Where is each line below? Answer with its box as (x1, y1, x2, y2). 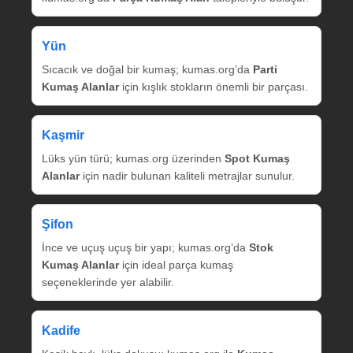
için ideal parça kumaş (119, 258, 233, 271)
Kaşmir (42, 128, 84, 142)
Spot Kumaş (225, 151, 290, 165)
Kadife (42, 323, 80, 337)
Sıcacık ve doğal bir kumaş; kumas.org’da (42, 62, 253, 76)
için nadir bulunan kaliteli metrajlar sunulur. (80, 169, 295, 182)
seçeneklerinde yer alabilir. (42, 275, 174, 288)
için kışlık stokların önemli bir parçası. (119, 80, 308, 93)
